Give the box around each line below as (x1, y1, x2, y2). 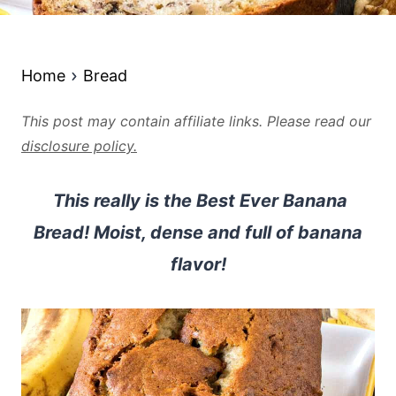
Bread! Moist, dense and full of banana (34, 222, 362, 243)
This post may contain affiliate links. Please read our (21, 112, 371, 130)
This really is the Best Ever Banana (49, 190, 347, 211)
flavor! (170, 254, 226, 275)
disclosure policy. (21, 137, 137, 155)
